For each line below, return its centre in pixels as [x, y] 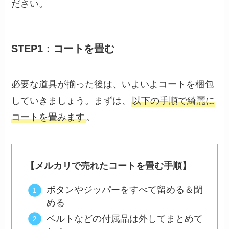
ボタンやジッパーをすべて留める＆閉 [124, 190]
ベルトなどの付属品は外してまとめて [124, 219]
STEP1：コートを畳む [63, 49]
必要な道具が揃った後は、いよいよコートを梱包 [113, 84]
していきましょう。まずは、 [71, 100]
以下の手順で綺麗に [174, 100]
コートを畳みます [48, 117]
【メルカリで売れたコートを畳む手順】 [109, 166]
